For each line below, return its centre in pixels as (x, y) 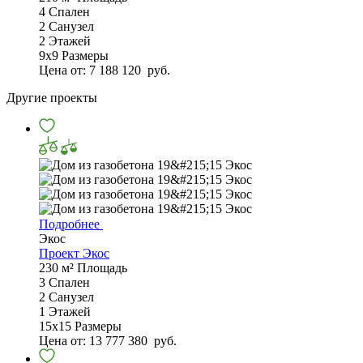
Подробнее (71, 224)
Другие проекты (52, 98)
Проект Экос (74, 254)
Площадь (102, 268)
